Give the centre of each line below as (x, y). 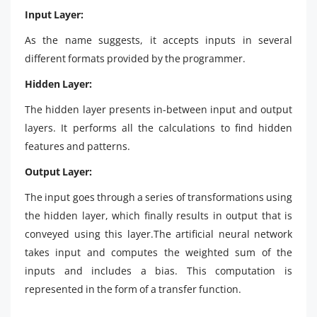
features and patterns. (77, 146)
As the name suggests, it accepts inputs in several (158, 40)
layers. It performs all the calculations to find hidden (158, 127)
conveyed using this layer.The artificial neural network (158, 234)
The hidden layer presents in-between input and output (158, 109)
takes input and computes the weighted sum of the (158, 252)
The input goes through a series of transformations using (158, 197)
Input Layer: (54, 14)
